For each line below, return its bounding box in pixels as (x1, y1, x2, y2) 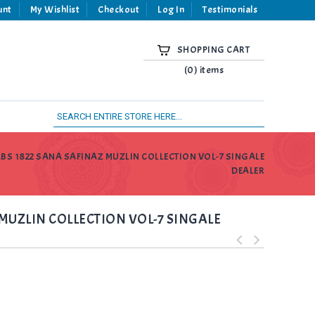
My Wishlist (30, 4, 79, 15)
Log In (157, 4, 184, 15)
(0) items (184, 64, 224, 76)
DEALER (231, 165, 264, 176)
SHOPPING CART (176, 44, 250, 56)
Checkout (98, 4, 139, 15)
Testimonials (202, 4, 257, 15)
